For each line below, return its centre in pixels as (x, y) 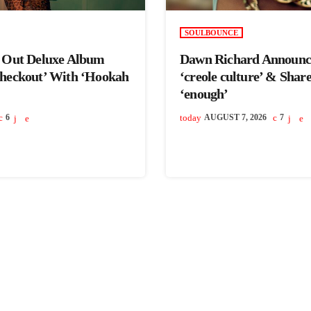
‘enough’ (204, 94)
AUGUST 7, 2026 (236, 118)
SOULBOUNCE (212, 33)
